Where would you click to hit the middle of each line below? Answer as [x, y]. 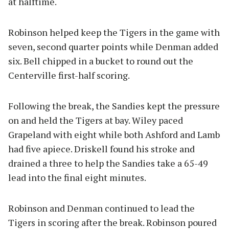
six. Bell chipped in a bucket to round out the [101, 61]
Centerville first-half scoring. [69, 75]
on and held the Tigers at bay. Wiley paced [96, 120]
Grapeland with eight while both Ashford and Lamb [114, 134]
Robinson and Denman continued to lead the [101, 208]
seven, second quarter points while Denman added [113, 46]
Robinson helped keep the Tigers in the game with [114, 32]
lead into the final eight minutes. [77, 177]
